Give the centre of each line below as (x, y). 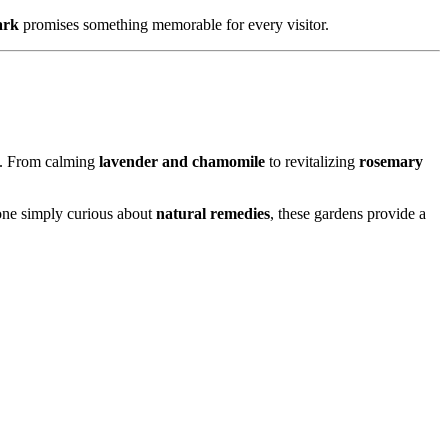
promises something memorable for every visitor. (174, 24)
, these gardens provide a (348, 214)
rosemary (391, 162)
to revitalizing (312, 162)
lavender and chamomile (182, 162)
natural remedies (213, 214)
